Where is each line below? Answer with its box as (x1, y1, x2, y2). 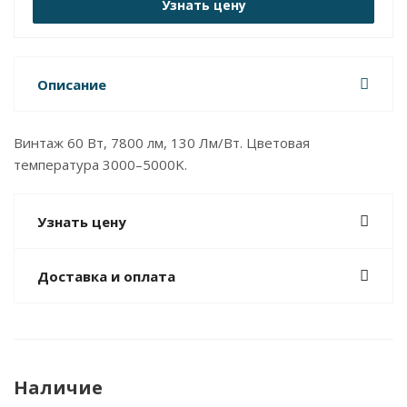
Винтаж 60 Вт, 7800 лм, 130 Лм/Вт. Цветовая (14, 134, 310, 152)
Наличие (14, 375, 103, 400)
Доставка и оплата (37, 267, 175, 285)
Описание (37, 75, 106, 94)
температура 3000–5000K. (14, 155, 187, 174)
